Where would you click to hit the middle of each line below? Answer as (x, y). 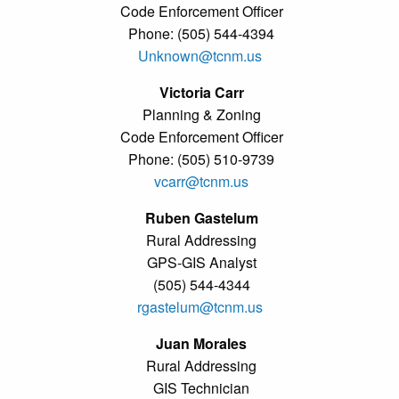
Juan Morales (201, 343)
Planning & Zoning (201, 114)
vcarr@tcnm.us (201, 181)
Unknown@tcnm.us (199, 55)
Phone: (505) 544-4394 (201, 33)
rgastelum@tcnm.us (199, 306)
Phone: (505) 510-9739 (201, 159)
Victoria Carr (201, 92)
